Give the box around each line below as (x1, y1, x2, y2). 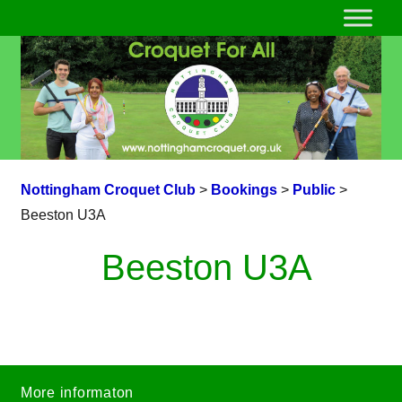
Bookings (210, 182, 277, 198)
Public (292, 182, 336, 198)
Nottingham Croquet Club (20, 182, 196, 198)
